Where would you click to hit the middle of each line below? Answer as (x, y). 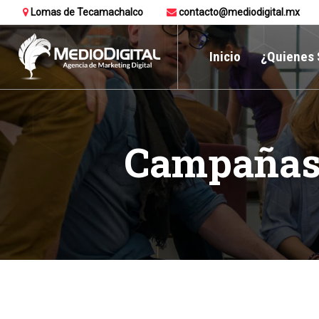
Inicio (225, 57)
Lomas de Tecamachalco (86, 12)
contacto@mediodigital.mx (238, 12)
